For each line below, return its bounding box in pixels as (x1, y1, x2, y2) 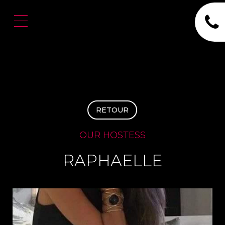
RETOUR (96, 105, 129, 115)
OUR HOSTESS (79, 130, 146, 141)
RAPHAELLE (62, 151, 162, 170)
